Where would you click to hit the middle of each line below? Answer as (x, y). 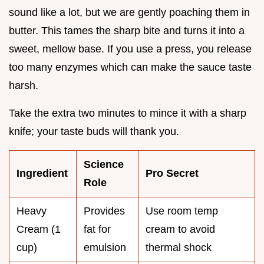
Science (104, 164)
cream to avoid (180, 229)
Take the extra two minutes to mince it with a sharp (128, 113)
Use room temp (182, 211)
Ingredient (42, 173)
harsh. (24, 85)
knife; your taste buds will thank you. (94, 131)
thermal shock (179, 247)
